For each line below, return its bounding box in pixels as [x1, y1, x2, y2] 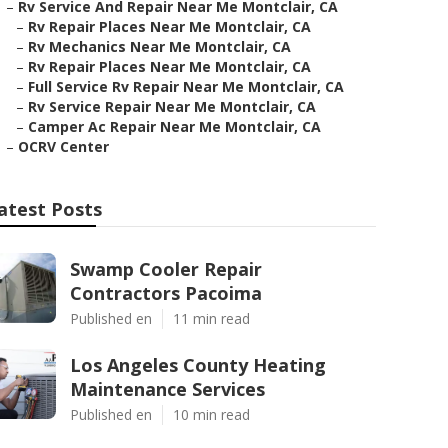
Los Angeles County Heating [70, 353, 326, 377]
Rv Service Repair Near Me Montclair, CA [28, 97, 316, 116]
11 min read [173, 309, 250, 328]
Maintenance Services [70, 377, 265, 401]
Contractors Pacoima [70, 281, 262, 305]
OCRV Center [18, 137, 109, 156]
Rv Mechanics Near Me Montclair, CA [28, 37, 291, 56]
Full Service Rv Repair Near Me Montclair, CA [28, 77, 344, 96]
